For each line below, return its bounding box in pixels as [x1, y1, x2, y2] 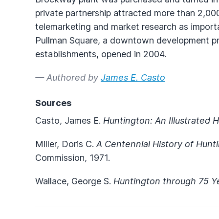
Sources [35, 97, 71, 108]
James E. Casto [101, 72, 165, 83]
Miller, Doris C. [35, 138, 96, 149]
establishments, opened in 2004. [35, 48, 166, 59]
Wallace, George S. [35, 175, 113, 186]
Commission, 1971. [35, 152, 110, 163]
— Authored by [35, 72, 101, 83]
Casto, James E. [35, 115, 103, 126]
